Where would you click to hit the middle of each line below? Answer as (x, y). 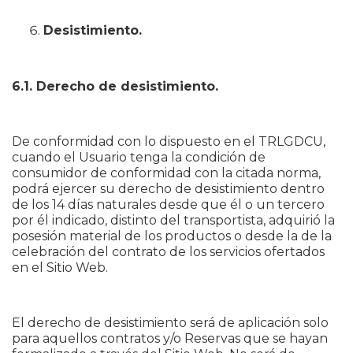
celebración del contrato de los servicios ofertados (168, 252)
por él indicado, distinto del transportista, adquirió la (173, 220)
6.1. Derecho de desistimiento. (115, 86)
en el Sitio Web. (60, 268)
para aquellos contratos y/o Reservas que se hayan (170, 338)
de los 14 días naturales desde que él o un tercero (168, 204)
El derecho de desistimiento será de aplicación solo (170, 323)
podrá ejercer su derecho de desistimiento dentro (168, 189)
